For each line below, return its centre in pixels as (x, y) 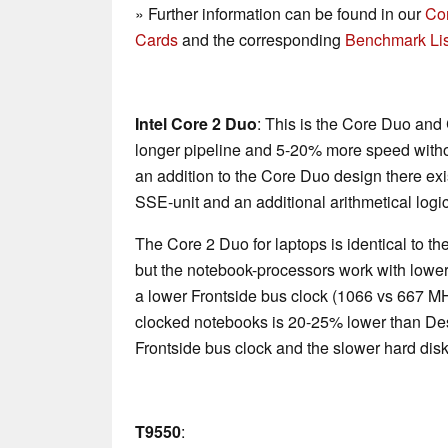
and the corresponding (261, 40)
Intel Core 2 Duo (196, 124)
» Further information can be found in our (280, 14)
